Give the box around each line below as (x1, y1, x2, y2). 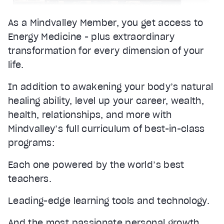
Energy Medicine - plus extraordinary (8, 30, 175, 42)
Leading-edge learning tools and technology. (8, 194, 210, 206)
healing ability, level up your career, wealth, (8, 94, 204, 106)
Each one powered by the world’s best (8, 158, 184, 170)
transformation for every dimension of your (8, 44, 204, 56)
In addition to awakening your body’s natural (8, 80, 213, 92)
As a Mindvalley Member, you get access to (8, 16, 203, 28)
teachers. (8, 172, 52, 184)
